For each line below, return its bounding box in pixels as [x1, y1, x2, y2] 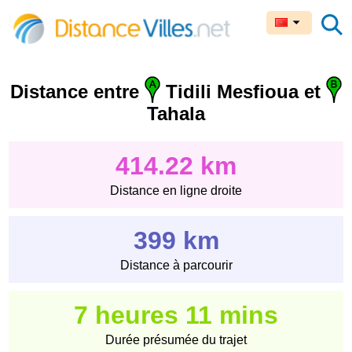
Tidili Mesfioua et [160, 81, 326, 103]
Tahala [147, 103, 205, 125]
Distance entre [10, 81, 145, 103]
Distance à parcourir [119, 258, 233, 273]
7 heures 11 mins [74, 301, 278, 330]
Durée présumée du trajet [105, 333, 247, 347]
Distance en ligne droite [110, 184, 242, 198]
